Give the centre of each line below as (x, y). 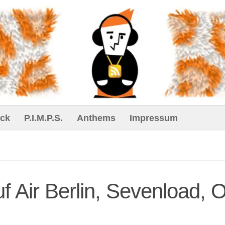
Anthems (96, 118)
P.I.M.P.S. (43, 118)
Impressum (154, 118)
